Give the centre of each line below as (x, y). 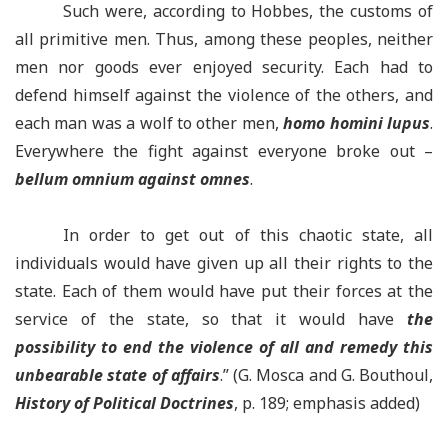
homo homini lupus (357, 123)
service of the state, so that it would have (211, 319)
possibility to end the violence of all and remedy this (224, 347)
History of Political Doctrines (124, 403)
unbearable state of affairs (117, 375)
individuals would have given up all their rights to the (224, 263)
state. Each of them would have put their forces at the (224, 291)
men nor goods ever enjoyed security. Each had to (224, 67)
